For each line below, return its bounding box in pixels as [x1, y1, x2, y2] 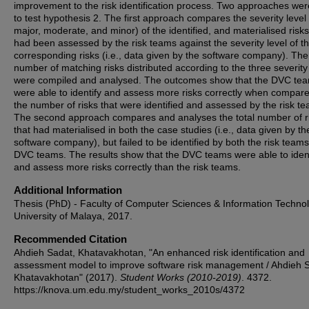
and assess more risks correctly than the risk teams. [14, 161, 241, 172]
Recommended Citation [14, 233, 127, 245]
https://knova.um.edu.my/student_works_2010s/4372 [14, 284, 245, 295]
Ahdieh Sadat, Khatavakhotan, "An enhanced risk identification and [14, 247, 305, 258]
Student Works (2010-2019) [120, 272, 241, 283]
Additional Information [14, 184, 122, 196]
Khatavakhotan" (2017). [14, 272, 120, 283]
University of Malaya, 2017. [14, 210, 132, 221]
